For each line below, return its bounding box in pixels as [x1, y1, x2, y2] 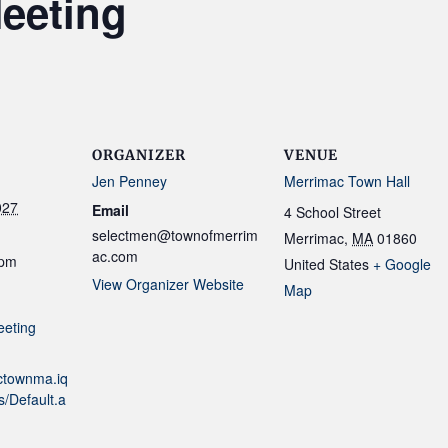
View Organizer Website [92, 274, 244, 294]
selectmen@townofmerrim [92, 225, 258, 245]
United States [284, 254, 369, 274]
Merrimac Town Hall [284, 171, 410, 191]
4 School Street [284, 202, 381, 222]
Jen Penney [92, 171, 167, 191]
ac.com [92, 246, 138, 266]
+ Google [373, 254, 431, 274]
